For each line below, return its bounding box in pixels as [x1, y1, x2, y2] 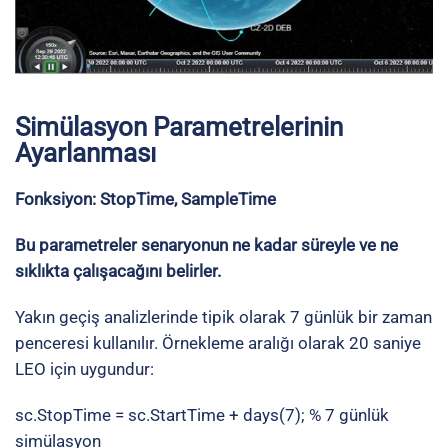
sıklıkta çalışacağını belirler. [15, 261, 221, 282]
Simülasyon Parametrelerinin [15, 112, 343, 143]
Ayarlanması [15, 138, 156, 169]
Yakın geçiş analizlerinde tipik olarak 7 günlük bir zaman [15, 307, 432, 328]
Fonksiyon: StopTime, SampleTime [15, 189, 276, 210]
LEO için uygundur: [15, 359, 154, 380]
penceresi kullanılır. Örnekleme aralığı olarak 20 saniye [15, 333, 421, 354]
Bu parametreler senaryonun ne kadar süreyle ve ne [15, 235, 398, 256]
